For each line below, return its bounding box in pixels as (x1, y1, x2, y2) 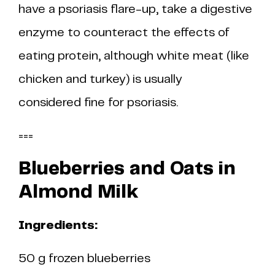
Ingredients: (18, 220, 98, 231)
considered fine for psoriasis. (18, 97, 178, 109)
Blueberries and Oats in (18, 160, 236, 178)
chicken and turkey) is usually (18, 74, 182, 85)
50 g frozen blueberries (18, 253, 150, 265)
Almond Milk (18, 184, 138, 201)
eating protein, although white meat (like (18, 50, 249, 62)
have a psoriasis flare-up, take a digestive (18, 4, 252, 15)
